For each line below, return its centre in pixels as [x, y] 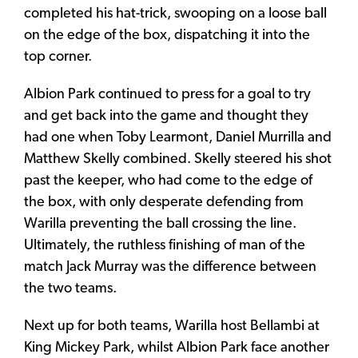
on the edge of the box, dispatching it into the [167, 35]
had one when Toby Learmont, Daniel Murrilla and [178, 137]
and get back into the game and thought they [166, 116]
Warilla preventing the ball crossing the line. [160, 224]
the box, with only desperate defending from [164, 202]
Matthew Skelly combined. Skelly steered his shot [178, 159]
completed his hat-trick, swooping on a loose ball [175, 14]
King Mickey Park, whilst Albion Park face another [177, 348]
